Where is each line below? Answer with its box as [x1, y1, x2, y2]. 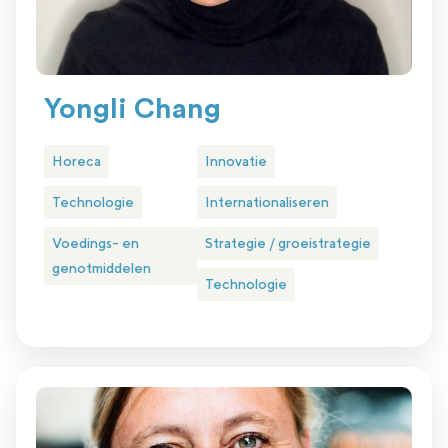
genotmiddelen [52, 260, 151, 277]
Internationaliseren [204, 194, 329, 211]
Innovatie [204, 153, 267, 170]
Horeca [52, 153, 101, 170]
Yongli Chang [44, 95, 221, 124]
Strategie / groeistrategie [204, 235, 371, 252]
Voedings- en [52, 235, 139, 252]
